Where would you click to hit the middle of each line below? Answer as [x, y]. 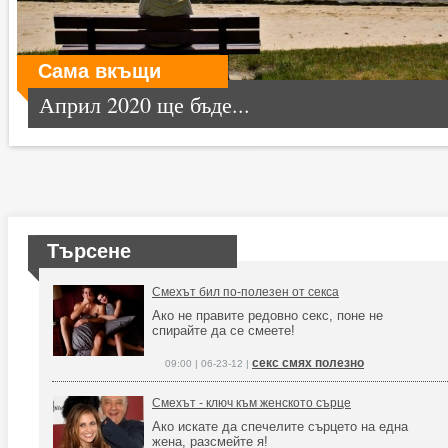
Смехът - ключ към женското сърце [251, 403]
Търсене [89, 251]
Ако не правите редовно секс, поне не [267, 315]
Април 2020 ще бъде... [144, 104]
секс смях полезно [308, 363]
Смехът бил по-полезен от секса [245, 292]
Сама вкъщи [99, 71]
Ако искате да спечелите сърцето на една [280, 426]
